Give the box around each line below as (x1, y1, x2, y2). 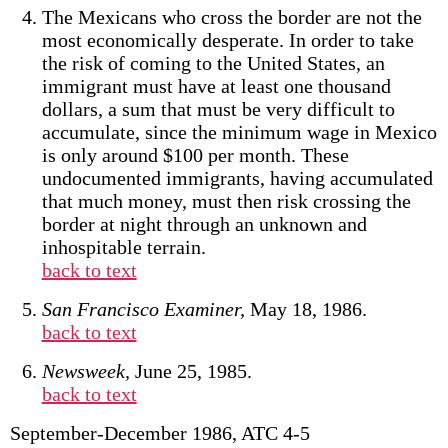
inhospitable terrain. (41, 236, 206, 258)
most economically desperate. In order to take (41, 29, 414, 51)
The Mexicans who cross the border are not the (41, 6, 422, 28)
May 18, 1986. (244, 298, 367, 320)
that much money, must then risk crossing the (41, 190, 411, 212)
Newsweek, (41, 360, 130, 382)
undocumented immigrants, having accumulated (41, 167, 433, 189)
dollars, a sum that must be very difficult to (41, 98, 395, 120)
